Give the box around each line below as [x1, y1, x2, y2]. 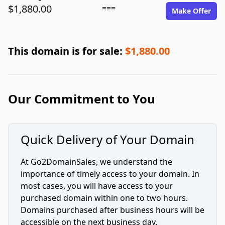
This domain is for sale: [8, 44, 125, 58]
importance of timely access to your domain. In [21, 168, 199, 179]
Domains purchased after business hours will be [21, 204, 204, 215]
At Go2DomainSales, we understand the [21, 156, 172, 167]
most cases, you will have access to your [21, 180, 173, 191]
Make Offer [172, 6, 211, 16]
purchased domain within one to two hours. [21, 192, 188, 203]
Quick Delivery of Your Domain [21, 131, 194, 148]
